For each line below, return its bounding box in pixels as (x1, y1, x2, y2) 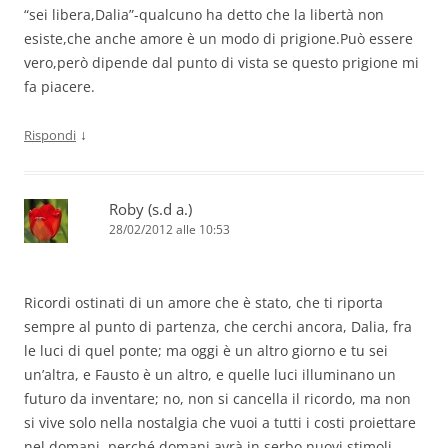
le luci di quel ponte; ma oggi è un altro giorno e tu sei (24, 341, 388, 361)
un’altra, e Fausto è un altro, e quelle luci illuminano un (24, 365, 396, 385)
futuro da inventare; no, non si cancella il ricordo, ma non (24, 389, 411, 409)
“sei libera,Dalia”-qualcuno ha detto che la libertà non (24, 5, 384, 25)
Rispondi (24, 126, 76, 145)
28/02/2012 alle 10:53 (109, 221, 230, 239)
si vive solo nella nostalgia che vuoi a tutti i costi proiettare (24, 413, 416, 433)
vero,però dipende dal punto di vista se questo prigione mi (24, 53, 419, 73)
